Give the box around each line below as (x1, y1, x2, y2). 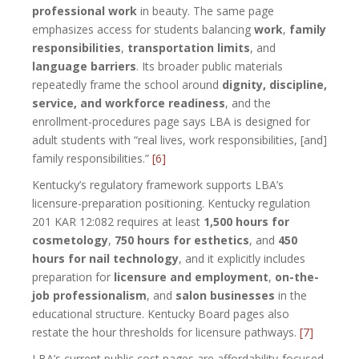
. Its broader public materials (136, 58, 283, 74)
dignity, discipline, (222, 76, 327, 92)
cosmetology (32, 232, 108, 248)
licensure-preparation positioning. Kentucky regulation (32, 195, 310, 211)
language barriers (32, 58, 136, 74)
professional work (32, 2, 137, 18)
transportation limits (127, 39, 250, 55)
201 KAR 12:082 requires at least (32, 213, 204, 229)
